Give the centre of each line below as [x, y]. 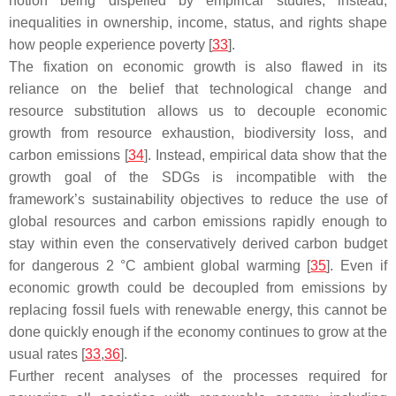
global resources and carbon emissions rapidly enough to [198, 221]
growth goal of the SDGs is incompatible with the [198, 177]
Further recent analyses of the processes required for [198, 376]
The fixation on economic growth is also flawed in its [198, 67]
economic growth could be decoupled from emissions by [198, 288]
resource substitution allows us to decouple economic [198, 111]
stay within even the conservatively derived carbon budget [198, 244]
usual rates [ [47, 354]
